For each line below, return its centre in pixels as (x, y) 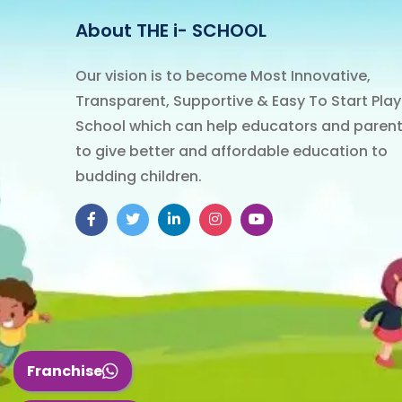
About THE (122, 31)
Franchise (65, 371)
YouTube (294, 218)
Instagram (258, 218)
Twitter (165, 218)
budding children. (139, 176)
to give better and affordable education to (232, 151)
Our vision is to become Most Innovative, (223, 76)
